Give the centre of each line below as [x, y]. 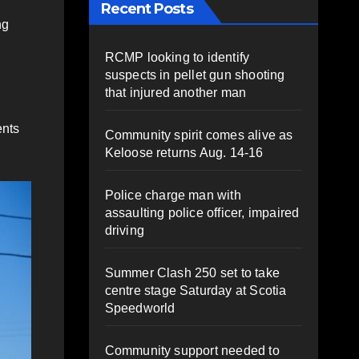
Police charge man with [173, 195]
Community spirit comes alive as [199, 135]
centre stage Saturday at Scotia [196, 290]
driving [124, 230]
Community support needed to [192, 350]
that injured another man [175, 92]
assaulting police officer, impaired [202, 212]
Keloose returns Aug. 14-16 [184, 152]
